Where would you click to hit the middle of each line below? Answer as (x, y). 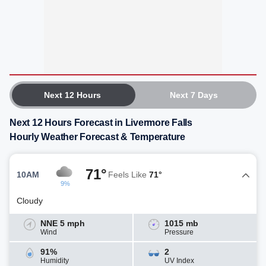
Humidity (55, 261)
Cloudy (30, 201)
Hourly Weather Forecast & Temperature (97, 137)
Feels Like (129, 174)
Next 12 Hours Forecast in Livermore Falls (101, 123)
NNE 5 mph (63, 223)
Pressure (179, 232)
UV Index (179, 261)
